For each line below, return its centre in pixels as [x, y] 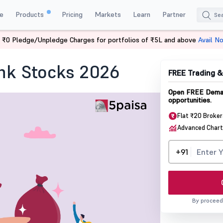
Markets [108, 14]
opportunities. [190, 100]
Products [30, 14]
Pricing [72, 14]
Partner [174, 14]
